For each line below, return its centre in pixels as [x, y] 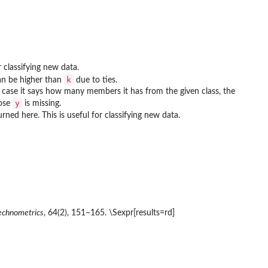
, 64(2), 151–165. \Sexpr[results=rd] [109, 213]
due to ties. [95, 80]
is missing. [42, 104]
